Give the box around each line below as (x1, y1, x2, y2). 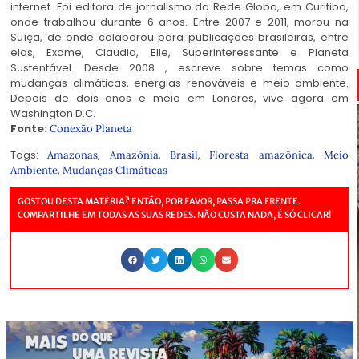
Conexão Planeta (50, 122, 132, 136)
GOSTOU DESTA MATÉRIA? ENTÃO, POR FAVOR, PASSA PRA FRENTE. (18, 196, 301, 208)
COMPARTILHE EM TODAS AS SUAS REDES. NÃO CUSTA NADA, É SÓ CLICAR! (18, 209, 331, 221)
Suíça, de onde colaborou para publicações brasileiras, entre (10, 30, 349, 46)
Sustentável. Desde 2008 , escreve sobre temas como (10, 60, 349, 76)
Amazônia (109, 148, 159, 163)
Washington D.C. (10, 106, 95, 122)
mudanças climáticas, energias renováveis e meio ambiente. (10, 75, 349, 91)
